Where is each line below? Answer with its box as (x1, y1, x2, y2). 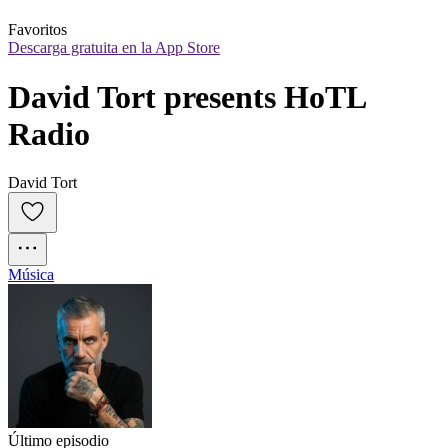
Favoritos (8, 21, 67, 39)
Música (8, 266, 54, 284)
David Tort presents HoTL (8, 78, 367, 115)
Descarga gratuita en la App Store (8, 39, 220, 57)
